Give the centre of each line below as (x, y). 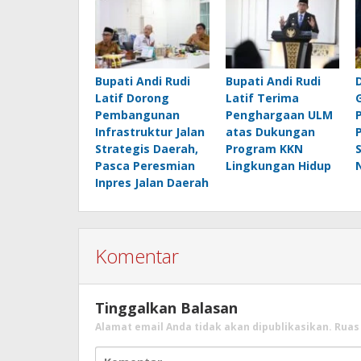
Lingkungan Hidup (278, 166)
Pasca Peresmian (145, 166)
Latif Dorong (132, 98)
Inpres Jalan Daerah (152, 183)
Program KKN (264, 149)
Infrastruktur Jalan (150, 132)
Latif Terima (262, 98)
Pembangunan (137, 115)
